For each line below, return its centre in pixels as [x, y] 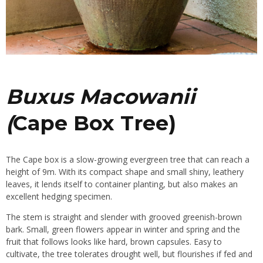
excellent [24, 197]
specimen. [93, 197]
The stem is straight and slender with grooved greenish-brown [124, 217]
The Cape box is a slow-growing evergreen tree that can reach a [128, 160]
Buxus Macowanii [101, 97]
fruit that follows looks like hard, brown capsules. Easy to [114, 242]
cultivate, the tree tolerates [58, 254]
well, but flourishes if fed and [197, 254]
